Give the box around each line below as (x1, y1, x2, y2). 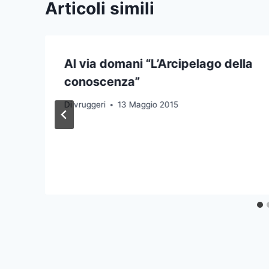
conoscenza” (64, 74, 140, 89)
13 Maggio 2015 (118, 100, 179, 110)
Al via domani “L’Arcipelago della (64, 56, 253, 71)
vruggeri (74, 100, 106, 110)
